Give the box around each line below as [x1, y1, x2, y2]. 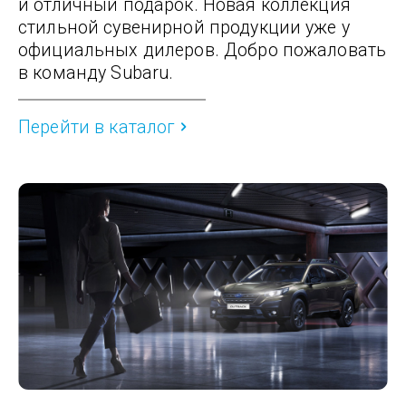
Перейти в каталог [18, 116, 176, 138]
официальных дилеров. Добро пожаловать [18, 39, 387, 61]
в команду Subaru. [18, 62, 174, 83]
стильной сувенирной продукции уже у [18, 16, 350, 38]
